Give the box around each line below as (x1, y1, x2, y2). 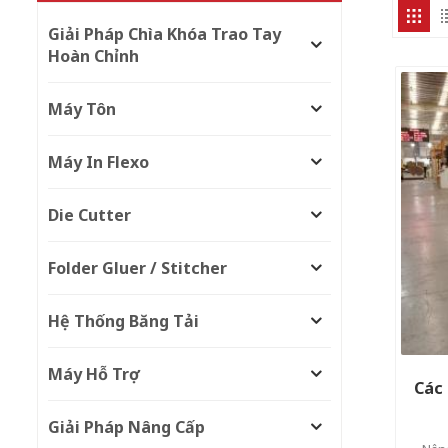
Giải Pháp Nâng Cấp (48, 416, 205, 439)
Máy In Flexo (48, 151, 149, 174)
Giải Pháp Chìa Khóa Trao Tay (48, 23, 281, 46)
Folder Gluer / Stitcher (48, 257, 227, 280)
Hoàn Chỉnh (48, 45, 139, 68)
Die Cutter (48, 204, 131, 227)
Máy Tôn (48, 98, 116, 121)
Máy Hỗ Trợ (48, 363, 140, 386)
